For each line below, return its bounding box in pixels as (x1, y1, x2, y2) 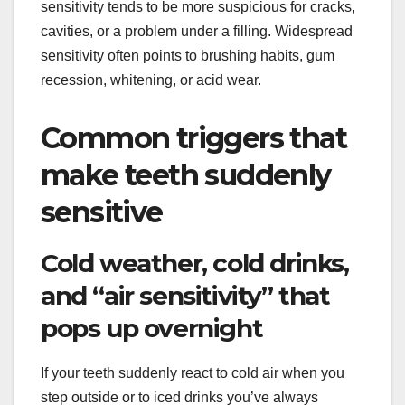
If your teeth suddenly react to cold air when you (41, 365, 344, 381)
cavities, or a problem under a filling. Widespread (41, 24, 353, 40)
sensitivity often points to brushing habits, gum (41, 48, 334, 64)
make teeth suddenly (41, 157, 331, 193)
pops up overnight (41, 313, 263, 344)
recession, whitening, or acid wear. (41, 72, 261, 89)
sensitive (41, 194, 163, 231)
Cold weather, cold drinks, (41, 248, 349, 279)
